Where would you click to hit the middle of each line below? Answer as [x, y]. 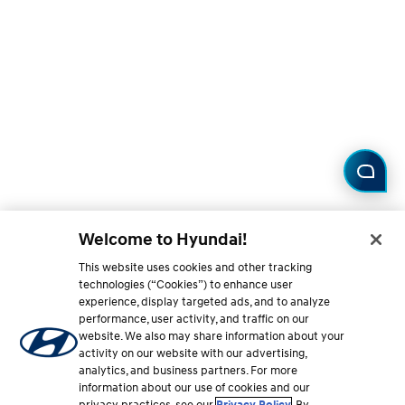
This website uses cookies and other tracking [196, 268]
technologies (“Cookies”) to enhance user [186, 285]
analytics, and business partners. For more [188, 371]
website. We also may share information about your [212, 336]
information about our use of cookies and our [195, 388]
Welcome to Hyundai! [163, 240]
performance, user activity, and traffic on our [194, 319]
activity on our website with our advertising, [193, 353]
